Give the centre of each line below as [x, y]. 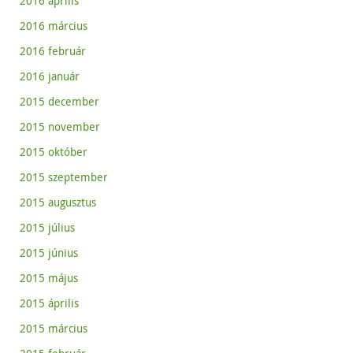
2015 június [49, 253]
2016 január [50, 76]
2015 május [49, 278]
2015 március [54, 329]
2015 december [59, 102]
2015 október [54, 152]
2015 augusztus [58, 203]
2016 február [53, 51]
